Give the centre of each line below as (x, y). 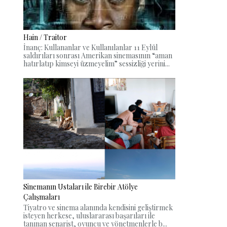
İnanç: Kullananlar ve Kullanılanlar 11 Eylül (90, 48)
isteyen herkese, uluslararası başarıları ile (89, 215)
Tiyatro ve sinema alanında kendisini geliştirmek (98, 207)
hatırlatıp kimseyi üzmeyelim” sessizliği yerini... (97, 64)
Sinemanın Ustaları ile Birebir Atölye (81, 186)
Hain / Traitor (45, 37)
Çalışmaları (42, 197)
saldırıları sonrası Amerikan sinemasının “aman (98, 56)
